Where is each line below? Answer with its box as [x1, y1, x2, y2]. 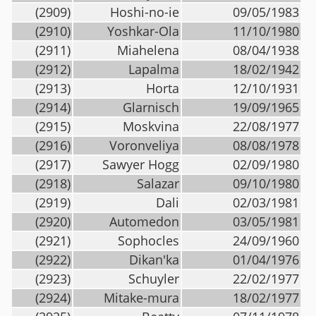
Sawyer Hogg [102, 156, 179, 173]
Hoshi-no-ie [110, 4, 179, 20]
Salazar [137, 175, 179, 192]
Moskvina [123, 118, 179, 135]
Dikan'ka [129, 251, 179, 268]
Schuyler [128, 270, 179, 287]
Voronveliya [109, 137, 179, 154]
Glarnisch [123, 99, 179, 116]
